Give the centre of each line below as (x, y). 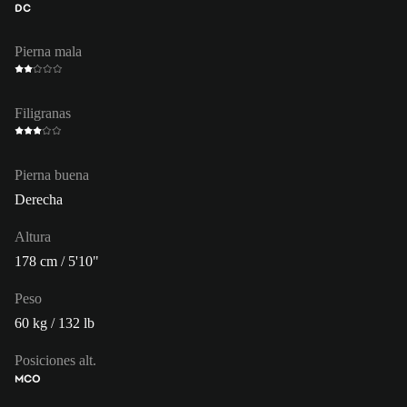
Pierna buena (52, 174)
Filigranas (43, 113)
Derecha (39, 199)
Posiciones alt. (55, 360)
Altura (33, 236)
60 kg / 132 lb (55, 323)
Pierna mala (48, 51)
